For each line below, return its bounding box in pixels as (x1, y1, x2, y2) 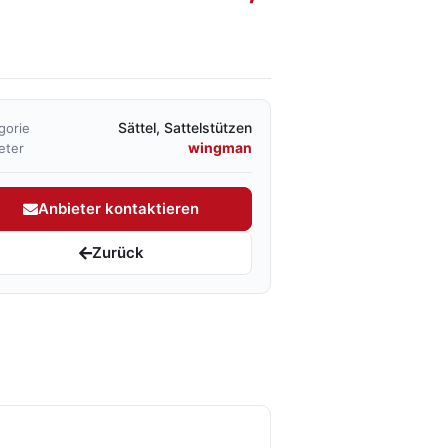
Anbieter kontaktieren (38, 199, 199, 218)
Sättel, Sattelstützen (118, 119, 252, 136)
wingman (188, 139, 252, 156)
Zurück (91, 243, 144, 262)
